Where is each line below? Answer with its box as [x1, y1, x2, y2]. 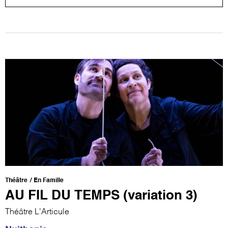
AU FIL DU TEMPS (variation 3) [5, 189, 197, 203]
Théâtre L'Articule [5, 208, 69, 216]
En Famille [34, 177, 64, 184]
